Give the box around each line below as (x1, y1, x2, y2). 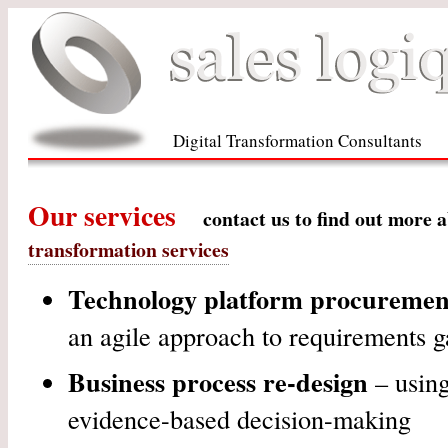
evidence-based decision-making (68, 401, 411, 436)
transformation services (28, 235, 229, 264)
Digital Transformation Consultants (173, 129, 422, 152)
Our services (28, 195, 183, 235)
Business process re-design (68, 363, 368, 401)
